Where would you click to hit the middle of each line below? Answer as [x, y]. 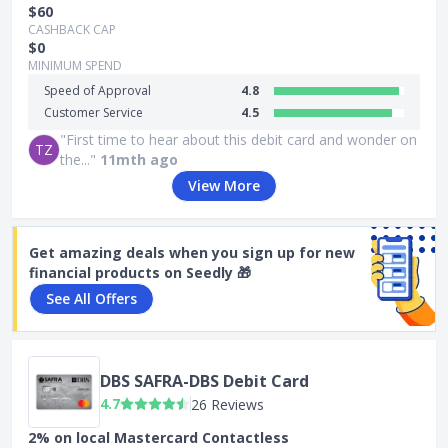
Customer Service [93, 112]
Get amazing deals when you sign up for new [192, 252]
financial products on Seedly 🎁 [140, 272]
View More [224, 185]
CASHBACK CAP [72, 29]
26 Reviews [227, 404]
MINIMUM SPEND [75, 65]
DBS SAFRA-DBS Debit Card [204, 380]
